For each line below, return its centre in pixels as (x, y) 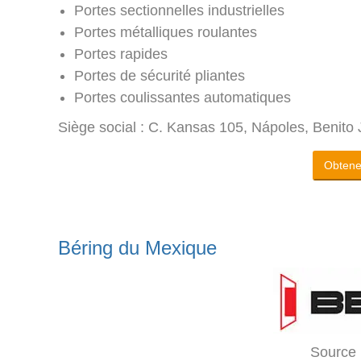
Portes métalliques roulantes (166, 33)
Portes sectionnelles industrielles (179, 11)
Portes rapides (121, 54)
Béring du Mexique (137, 248)
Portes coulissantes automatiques (183, 98)
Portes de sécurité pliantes (160, 76)
